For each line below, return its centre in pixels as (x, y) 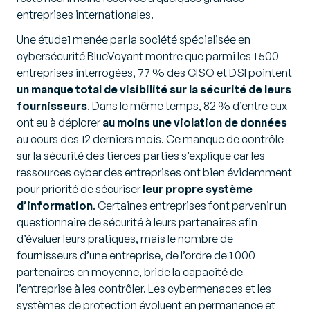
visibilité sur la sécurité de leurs (206, 90)
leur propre (173, 189)
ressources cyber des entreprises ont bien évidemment (154, 173)
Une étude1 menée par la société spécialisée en (134, 40)
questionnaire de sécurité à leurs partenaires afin (137, 222)
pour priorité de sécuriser (80, 189)
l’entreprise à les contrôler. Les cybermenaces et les (144, 289)
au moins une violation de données (195, 123)
